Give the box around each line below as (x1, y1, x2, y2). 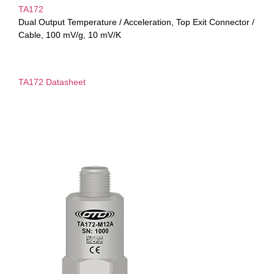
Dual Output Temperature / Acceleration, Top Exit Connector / (18, 17, 254, 27)
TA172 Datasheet (18, 77, 86, 87)
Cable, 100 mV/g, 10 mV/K (18, 29, 121, 40)
